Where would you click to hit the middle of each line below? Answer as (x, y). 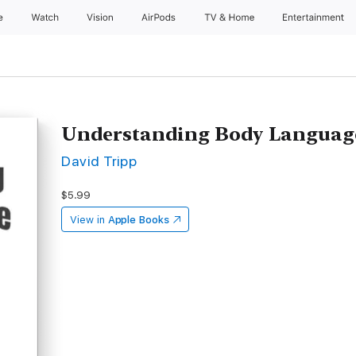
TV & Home (230, 17)
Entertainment (315, 17)
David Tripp (99, 161)
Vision (101, 17)
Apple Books (138, 220)
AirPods (160, 17)
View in (87, 220)
